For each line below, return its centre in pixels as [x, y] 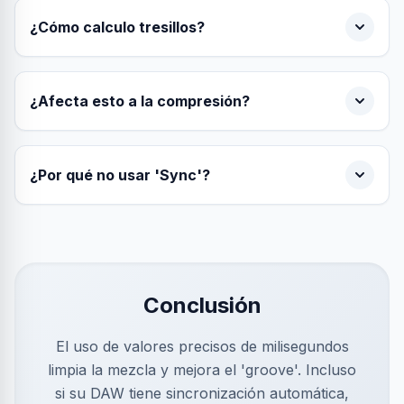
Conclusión [202, 305]
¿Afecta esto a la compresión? [140, 101]
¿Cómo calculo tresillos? [117, 27]
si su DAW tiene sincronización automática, [202, 393]
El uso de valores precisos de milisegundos [202, 346]
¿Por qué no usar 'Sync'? [120, 175]
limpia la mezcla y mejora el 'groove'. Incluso [202, 370]
